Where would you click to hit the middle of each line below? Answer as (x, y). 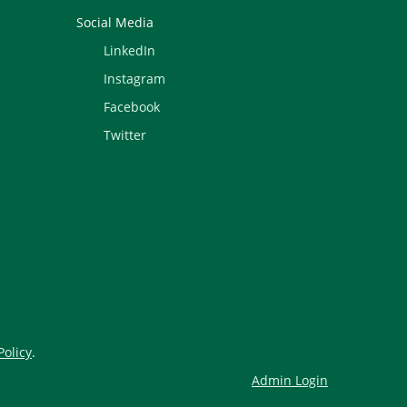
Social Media (114, 22)
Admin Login (290, 380)
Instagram (134, 79)
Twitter (124, 135)
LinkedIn (129, 50)
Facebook (131, 107)
